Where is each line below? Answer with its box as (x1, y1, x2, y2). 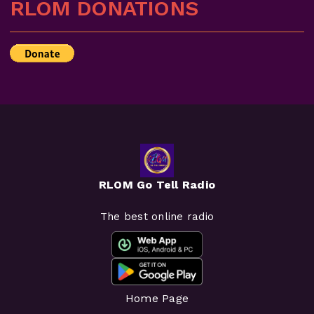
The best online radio (100, 210, 214, 223)
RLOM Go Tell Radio (98, 177, 216, 191)
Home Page (125, 292, 189, 305)
